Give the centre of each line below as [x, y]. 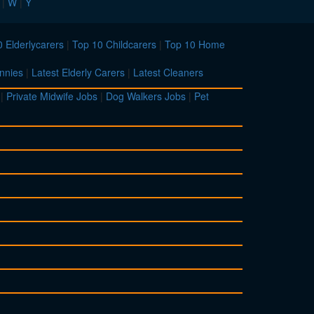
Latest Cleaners [168, 73]
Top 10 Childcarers [114, 45]
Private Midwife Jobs [52, 96]
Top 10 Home [195, 45]
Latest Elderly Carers [78, 73]
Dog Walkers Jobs [146, 96]
